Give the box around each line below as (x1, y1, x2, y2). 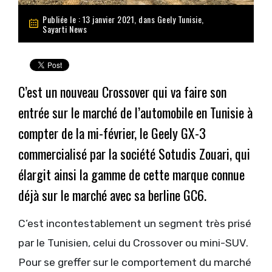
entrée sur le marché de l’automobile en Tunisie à (18, 103, 253, 123)
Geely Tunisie (157, 12, 202, 25)
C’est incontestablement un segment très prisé (18, 217, 251, 230)
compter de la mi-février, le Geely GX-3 (18, 123, 206, 143)
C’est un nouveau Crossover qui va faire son (18, 82, 226, 102)
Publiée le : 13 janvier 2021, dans (42, 12, 157, 25)
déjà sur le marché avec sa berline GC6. (18, 185, 206, 205)
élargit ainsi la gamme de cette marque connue (18, 165, 245, 185)
